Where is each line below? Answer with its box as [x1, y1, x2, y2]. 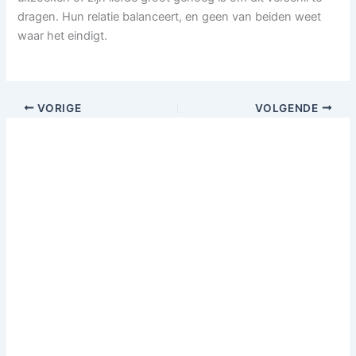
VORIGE [34, 101, 82, 114]
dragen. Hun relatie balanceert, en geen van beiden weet [17, 9, 322, 24]
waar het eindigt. [17, 28, 108, 43]
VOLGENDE [255, 101, 322, 114]
